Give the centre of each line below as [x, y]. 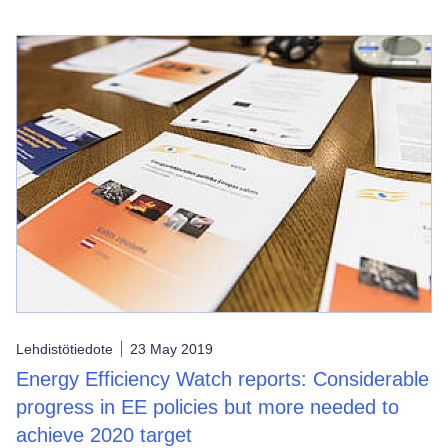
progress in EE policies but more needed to [207, 406]
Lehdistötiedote [64, 348]
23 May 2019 [171, 348]
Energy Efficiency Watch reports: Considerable [222, 378]
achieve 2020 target [104, 434]
